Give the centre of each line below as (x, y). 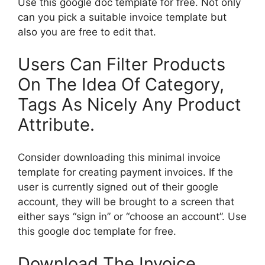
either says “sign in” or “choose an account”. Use (132, 216)
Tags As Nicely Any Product (130, 105)
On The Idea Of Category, (121, 85)
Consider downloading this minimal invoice (119, 157)
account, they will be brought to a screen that (126, 201)
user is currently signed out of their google (118, 187)
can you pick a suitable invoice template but (122, 17)
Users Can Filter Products (122, 64)
